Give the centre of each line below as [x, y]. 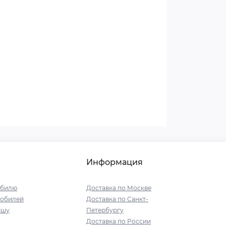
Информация [115, 162]
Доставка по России [119, 221]
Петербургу [105, 210]
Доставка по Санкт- [117, 199]
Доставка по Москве [119, 188]
